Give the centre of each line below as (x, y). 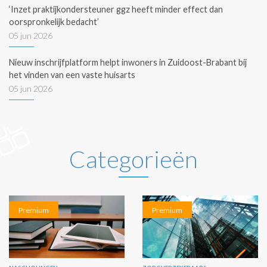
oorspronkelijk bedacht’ (54, 22)
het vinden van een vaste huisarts (72, 75)
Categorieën (133, 159)
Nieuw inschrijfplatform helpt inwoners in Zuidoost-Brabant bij (128, 63)
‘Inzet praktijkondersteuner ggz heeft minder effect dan (116, 10)
